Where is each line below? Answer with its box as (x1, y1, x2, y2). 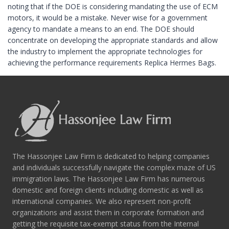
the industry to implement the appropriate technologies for (8, 46, 202, 56)
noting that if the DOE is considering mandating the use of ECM (8, 1, 218, 11)
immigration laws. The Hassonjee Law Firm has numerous (12, 173, 205, 184)
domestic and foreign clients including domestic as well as (12, 185, 203, 195)
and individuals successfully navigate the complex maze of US (12, 162, 216, 172)
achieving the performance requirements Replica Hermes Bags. (8, 57, 216, 67)
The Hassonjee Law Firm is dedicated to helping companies (12, 151, 210, 161)
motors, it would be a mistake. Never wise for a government (8, 12, 208, 22)
